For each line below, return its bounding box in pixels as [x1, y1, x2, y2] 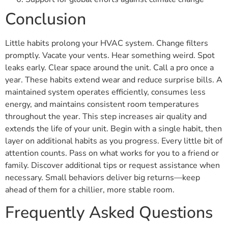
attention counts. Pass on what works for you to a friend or [5, 147, 219, 159]
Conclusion [5, 8, 86, 30]
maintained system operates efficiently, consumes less [5, 86, 206, 98]
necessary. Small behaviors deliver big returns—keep [5, 172, 200, 183]
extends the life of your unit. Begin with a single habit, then [5, 123, 222, 134]
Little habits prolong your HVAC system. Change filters [5, 37, 208, 49]
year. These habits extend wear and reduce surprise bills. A [5, 74, 222, 85]
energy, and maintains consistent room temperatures [5, 98, 199, 110]
